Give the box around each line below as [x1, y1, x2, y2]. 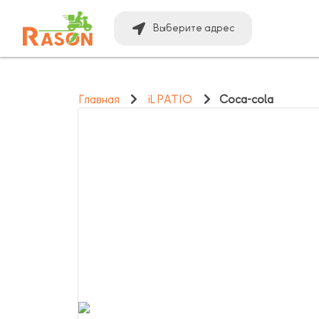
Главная [78, 93, 120, 106]
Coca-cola [219, 93, 274, 106]
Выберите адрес [153, 23, 236, 33]
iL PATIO [148, 93, 193, 106]
